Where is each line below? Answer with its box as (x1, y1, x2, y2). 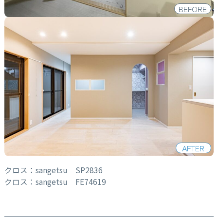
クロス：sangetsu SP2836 (4, 164, 103, 175)
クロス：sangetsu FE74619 (4, 176, 106, 187)
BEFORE (178, 3, 207, 15)
